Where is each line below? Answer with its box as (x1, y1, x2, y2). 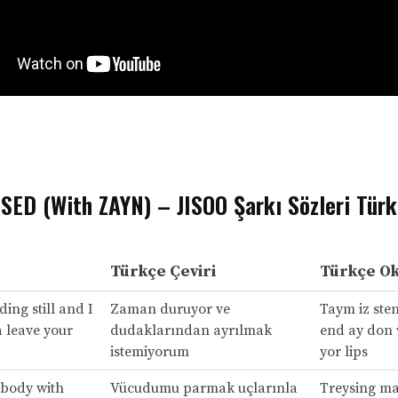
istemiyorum (109, 342, 189, 361)
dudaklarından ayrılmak (109, 321, 272, 339)
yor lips (319, 342, 368, 361)
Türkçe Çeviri (109, 260, 216, 282)
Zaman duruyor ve (109, 299, 230, 318)
